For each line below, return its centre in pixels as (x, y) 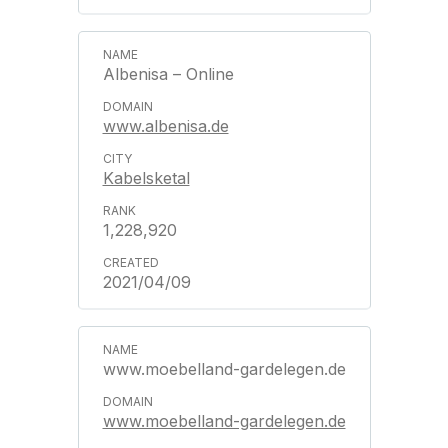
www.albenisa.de (165, 126)
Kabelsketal (146, 178)
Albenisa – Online (168, 74)
